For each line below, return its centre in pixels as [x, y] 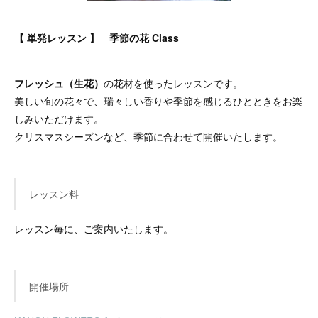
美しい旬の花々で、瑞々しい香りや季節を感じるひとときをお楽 [158, 100]
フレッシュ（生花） [59, 83]
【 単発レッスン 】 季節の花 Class [97, 37]
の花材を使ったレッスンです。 [173, 83]
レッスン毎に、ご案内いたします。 [94, 228]
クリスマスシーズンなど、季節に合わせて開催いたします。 [148, 136]
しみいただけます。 [59, 118]
